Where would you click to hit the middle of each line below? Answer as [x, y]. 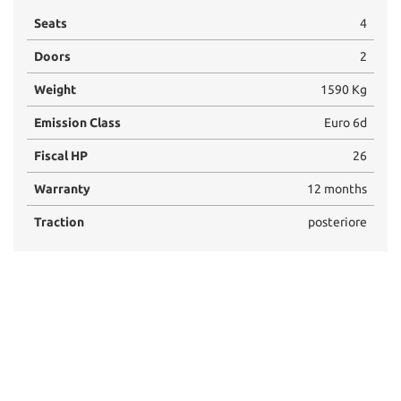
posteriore [337, 222]
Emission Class [77, 122]
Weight [55, 89]
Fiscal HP [61, 155]
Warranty [62, 188]
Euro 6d [346, 122]
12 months [337, 188]
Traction [59, 222]
